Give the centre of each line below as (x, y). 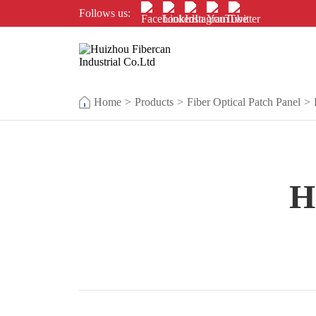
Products (154, 102)
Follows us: (105, 13)
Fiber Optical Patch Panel (244, 102)
